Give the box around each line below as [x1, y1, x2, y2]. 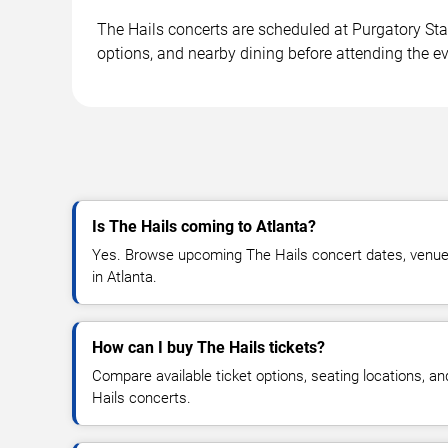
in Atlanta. [92, 267, 157, 286]
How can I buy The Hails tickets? [92, 337, 325, 357]
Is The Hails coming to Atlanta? [92, 216, 316, 236]
